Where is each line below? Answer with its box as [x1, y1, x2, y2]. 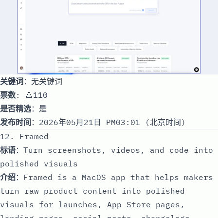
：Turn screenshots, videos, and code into [16, 145, 213, 155]
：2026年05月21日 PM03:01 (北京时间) [31, 117, 186, 127]
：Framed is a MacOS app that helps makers [16, 172, 213, 182]
